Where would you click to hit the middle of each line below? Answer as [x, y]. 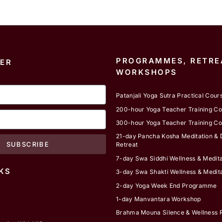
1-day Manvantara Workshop [159, 199]
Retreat [127, 145]
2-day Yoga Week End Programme [166, 185]
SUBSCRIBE [28, 144]
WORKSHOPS [147, 72]
